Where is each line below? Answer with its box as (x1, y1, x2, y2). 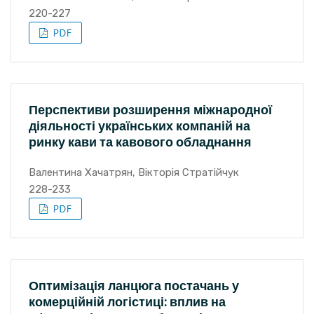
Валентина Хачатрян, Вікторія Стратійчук (29, 166, 239, 179)
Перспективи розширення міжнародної (29, 101, 272, 118)
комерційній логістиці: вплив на (29, 293, 226, 310)
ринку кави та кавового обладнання (29, 133, 252, 151)
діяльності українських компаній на (29, 117, 250, 135)
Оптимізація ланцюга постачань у (29, 277, 239, 294)
